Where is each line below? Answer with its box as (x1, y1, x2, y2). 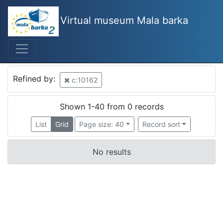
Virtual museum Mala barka (60, 14, 189, 27)
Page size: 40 (79, 119, 124, 128)
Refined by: (12, 74, 58, 84)
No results (92, 146, 131, 157)
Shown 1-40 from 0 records (59, 101, 164, 111)
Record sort (142, 119, 180, 128)
